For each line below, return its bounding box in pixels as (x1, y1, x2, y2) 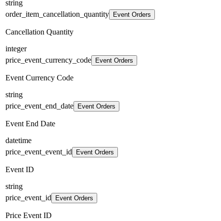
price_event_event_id (5, 147, 72, 156)
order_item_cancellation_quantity (5, 9, 109, 18)
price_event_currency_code (5, 55, 91, 64)
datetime (5, 136, 32, 145)
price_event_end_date (5, 101, 74, 110)
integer (5, 44, 27, 53)
